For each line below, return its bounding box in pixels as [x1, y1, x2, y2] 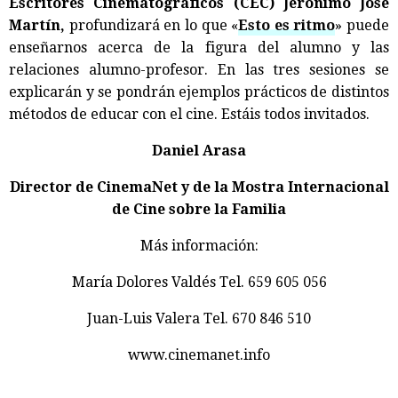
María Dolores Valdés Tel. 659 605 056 [71, 274, 327, 291]
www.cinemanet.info [128, 346, 270, 364]
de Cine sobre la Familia [112, 201, 286, 219]
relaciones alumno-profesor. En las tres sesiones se [9, 61, 389, 79]
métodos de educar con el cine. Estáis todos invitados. [9, 106, 370, 123]
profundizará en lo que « [68, 17, 239, 35]
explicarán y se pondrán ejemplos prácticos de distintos [9, 84, 389, 101]
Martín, [9, 17, 69, 35]
